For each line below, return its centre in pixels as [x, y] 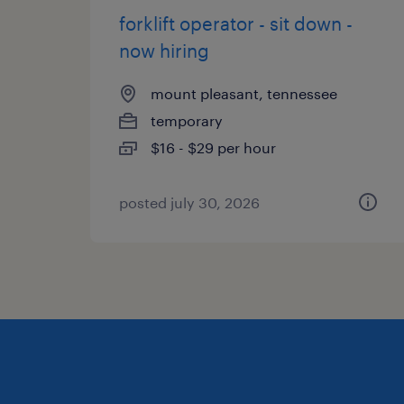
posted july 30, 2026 [189, 202]
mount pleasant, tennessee [244, 93]
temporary [187, 120]
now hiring [164, 50]
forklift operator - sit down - [236, 23]
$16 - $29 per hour [213, 147]
